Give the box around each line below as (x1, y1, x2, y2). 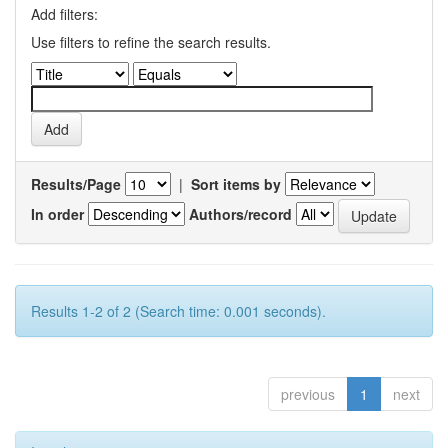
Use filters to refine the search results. (31, 32, 271, 52)
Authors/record (189, 203, 292, 224)
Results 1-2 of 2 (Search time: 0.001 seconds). (31, 301, 326, 321)
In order (31, 203, 84, 224)
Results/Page (31, 174, 121, 194)
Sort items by (191, 174, 281, 194)
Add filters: (31, 4, 98, 24)
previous (281, 384, 335, 404)
